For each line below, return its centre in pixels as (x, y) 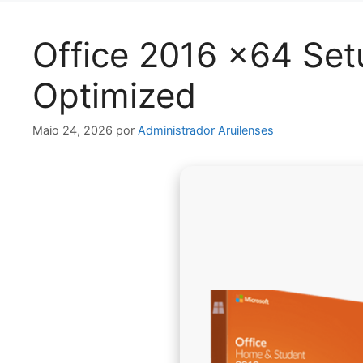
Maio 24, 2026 (73, 130)
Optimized (114, 95)
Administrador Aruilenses (206, 130)
